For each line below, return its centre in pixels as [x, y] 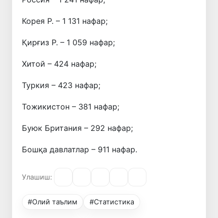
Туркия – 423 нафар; [61, 85]
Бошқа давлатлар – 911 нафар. [80, 149]
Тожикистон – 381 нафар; [71, 106]
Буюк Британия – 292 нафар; [77, 128]
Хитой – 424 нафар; [59, 64]
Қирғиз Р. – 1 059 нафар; [68, 42]
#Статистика [112, 201]
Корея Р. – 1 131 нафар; [65, 21]
